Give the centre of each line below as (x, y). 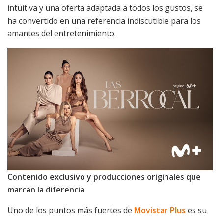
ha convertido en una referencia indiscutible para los (104, 20)
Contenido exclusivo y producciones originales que (104, 177)
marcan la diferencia (46, 190)
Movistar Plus (160, 210)
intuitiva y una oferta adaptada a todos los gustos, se (105, 8)
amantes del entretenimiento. (62, 33)
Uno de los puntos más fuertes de (71, 210)
